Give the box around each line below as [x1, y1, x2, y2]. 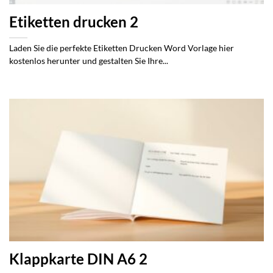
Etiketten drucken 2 [9, 13, 138, 31]
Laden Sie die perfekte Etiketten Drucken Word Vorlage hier [9, 43, 234, 54]
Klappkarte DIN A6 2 [9, 250, 147, 268]
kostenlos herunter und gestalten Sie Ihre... [9, 56, 168, 66]
